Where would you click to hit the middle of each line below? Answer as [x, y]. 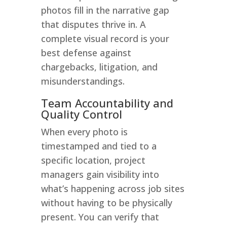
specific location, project [93, 160]
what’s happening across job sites [112, 188]
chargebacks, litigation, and [99, 67]
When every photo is [84, 131]
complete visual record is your [105, 38]
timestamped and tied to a [99, 146]
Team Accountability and [107, 103]
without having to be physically [106, 202]
